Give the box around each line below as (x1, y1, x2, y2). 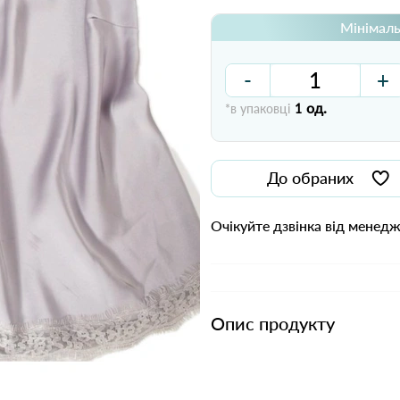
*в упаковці (225, 101, 290, 116)
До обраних (267, 168, 354, 187)
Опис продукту (211, 312, 335, 334)
